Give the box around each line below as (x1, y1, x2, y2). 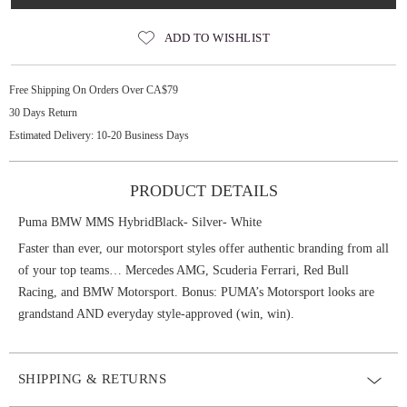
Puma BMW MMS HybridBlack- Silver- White (18, 215, 262, 229)
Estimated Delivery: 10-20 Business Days (9, 129, 189, 142)
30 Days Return (9, 106, 77, 119)
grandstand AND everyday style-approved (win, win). (18, 307, 294, 321)
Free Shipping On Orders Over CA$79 (9, 84, 178, 96)
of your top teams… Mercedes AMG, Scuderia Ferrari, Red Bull (18, 263, 349, 277)
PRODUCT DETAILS (129, 182, 278, 200)
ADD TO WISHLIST (164, 31, 271, 45)
